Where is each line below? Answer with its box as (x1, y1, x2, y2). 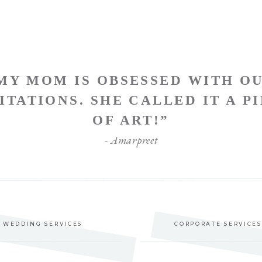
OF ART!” (92, 113, 170, 127)
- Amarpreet (104, 133, 158, 147)
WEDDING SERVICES (2, 220, 83, 227)
